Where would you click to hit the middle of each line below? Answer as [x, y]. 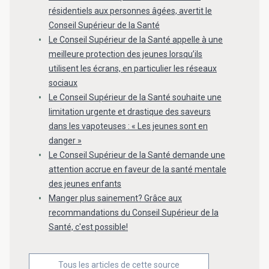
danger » [65, 140]
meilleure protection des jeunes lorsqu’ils [125, 54]
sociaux [63, 83]
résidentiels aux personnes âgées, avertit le [130, 11]
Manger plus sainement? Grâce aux [115, 198]
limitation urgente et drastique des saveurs [130, 111]
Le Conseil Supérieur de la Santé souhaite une [135, 97]
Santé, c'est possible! [88, 227]
